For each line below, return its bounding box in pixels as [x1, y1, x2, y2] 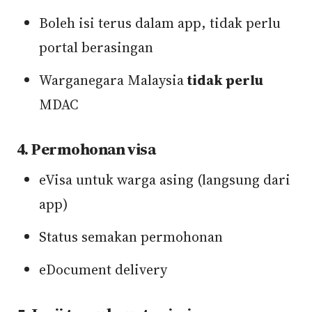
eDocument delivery [39, 260, 167, 279]
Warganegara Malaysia [39, 70, 187, 90]
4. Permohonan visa [17, 139, 156, 160]
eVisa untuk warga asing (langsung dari [39, 170, 290, 189]
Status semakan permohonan [39, 227, 223, 247]
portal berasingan [39, 38, 153, 57]
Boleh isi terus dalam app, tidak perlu [39, 13, 281, 33]
